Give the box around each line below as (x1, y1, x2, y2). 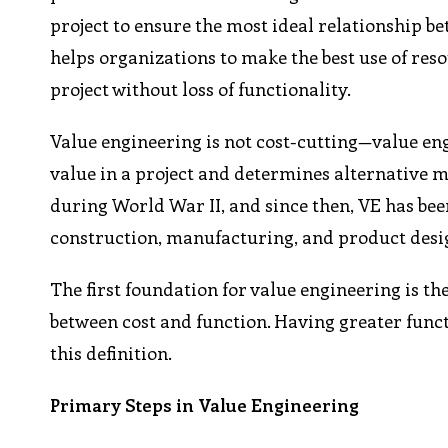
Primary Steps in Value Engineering (50, 393, 360, 418)
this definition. (50, 341, 173, 366)
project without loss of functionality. (50, 77, 352, 102)
